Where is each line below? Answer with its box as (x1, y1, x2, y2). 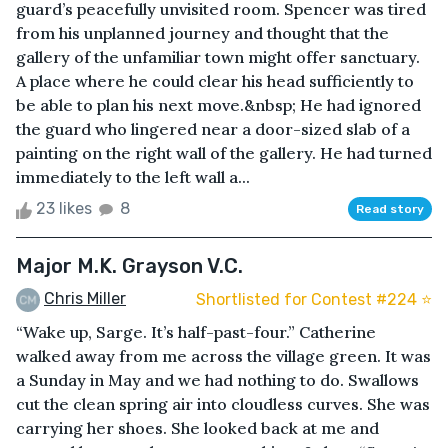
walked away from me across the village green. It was (16, 346, 431, 367)
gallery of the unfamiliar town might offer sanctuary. (16, 47, 420, 68)
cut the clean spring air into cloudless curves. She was (16, 394, 430, 415)
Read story (356, 202, 424, 217)
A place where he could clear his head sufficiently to (16, 71, 414, 92)
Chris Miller (44, 289, 126, 309)
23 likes (32, 199, 96, 219)
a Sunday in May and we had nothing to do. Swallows (16, 370, 419, 391)
